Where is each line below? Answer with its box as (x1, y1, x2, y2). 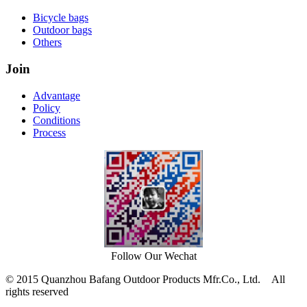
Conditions (33, 114, 80, 126)
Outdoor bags (33, 24, 92, 36)
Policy (33, 101, 60, 114)
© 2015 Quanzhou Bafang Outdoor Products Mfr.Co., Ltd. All (5, 273, 285, 285)
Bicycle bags (33, 12, 88, 24)
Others (33, 36, 62, 49)
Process (33, 126, 66, 138)
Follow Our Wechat (110, 249, 197, 262)
